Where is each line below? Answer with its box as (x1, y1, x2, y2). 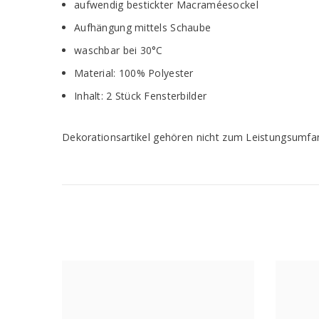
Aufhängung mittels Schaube (74, 21, 211, 35)
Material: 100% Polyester (74, 66, 194, 80)
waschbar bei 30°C (74, 43, 163, 58)
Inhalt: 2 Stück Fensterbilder (74, 89, 207, 103)
